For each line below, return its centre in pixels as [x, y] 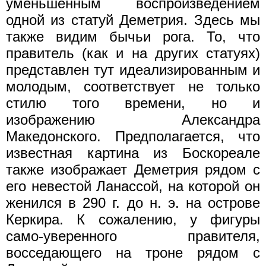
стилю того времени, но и [133, 103]
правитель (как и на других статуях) [133, 53]
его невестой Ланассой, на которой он [133, 186]
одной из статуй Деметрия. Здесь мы [133, 20]
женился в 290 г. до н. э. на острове [133, 202]
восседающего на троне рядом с [133, 252]
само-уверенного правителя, [133, 236]
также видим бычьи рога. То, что [133, 36]
